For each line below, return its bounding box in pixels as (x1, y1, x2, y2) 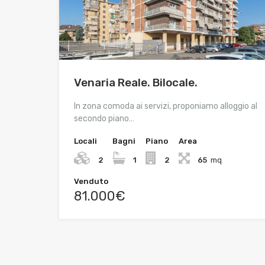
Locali (74, 137, 97, 146)
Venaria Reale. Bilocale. (74, 76, 198, 89)
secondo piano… (74, 114, 134, 124)
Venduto (74, 177, 108, 186)
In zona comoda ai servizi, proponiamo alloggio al (74, 101, 257, 111)
